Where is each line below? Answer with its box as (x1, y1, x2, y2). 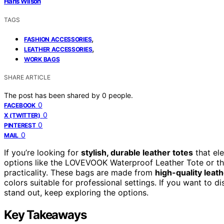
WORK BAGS (24, 55, 60, 63)
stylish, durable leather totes (81, 147, 193, 157)
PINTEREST (4, 121, 36, 129)
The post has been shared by (4, 90, 102, 99)
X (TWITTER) (4, 111, 40, 119)
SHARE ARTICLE (4, 73, 50, 81)
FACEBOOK (4, 101, 35, 109)
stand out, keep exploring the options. (4, 187, 148, 197)
